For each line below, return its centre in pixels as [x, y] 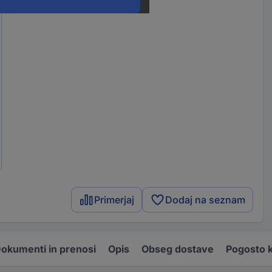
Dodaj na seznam [206, 199]
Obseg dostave [178, 249]
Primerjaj [114, 199]
